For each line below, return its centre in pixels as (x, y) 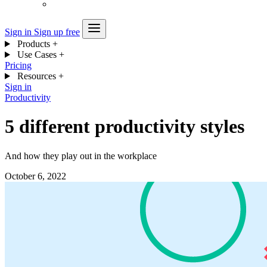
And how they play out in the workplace (81, 156)
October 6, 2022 (35, 176)
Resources (36, 76)
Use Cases (37, 55)
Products (33, 44)
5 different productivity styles (125, 127)
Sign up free (57, 32)
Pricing (18, 65)
